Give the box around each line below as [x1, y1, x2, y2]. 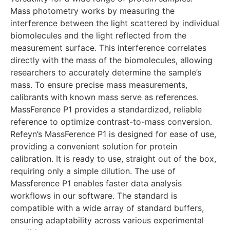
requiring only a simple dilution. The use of [10, 166, 176, 177]
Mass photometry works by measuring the [10, 6, 175, 16]
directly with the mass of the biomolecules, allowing [10, 55, 213, 66]
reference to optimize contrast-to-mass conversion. [10, 117, 212, 127]
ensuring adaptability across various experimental [10, 215, 204, 226]
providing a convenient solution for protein [10, 141, 177, 152]
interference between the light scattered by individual [10, 18, 219, 29]
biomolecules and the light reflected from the [10, 30, 186, 41]
